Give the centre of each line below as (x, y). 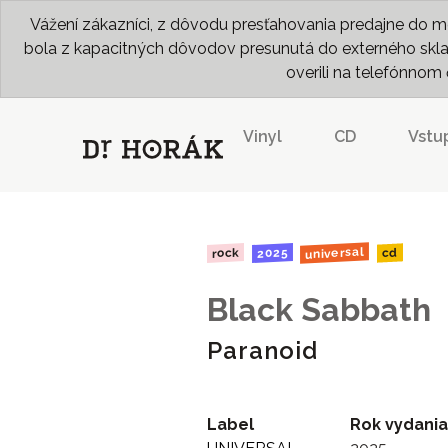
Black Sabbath (319, 309)
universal (334, 253)
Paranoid (262, 350)
